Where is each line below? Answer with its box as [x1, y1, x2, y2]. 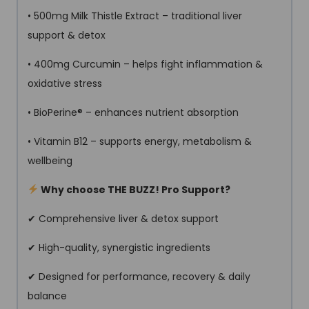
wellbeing [28, 153, 72, 168]
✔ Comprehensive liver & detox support [28, 211, 219, 226]
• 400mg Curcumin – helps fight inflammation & [28, 57, 263, 71]
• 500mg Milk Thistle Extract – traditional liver [28, 8, 242, 23]
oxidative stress [28, 76, 102, 90]
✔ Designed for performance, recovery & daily [28, 269, 250, 283]
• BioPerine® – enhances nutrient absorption [28, 105, 239, 119]
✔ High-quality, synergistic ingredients [28, 240, 210, 255]
